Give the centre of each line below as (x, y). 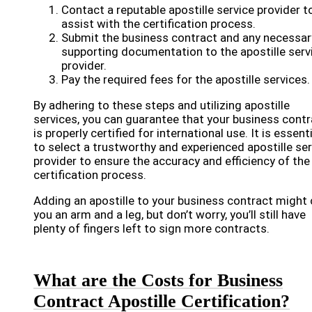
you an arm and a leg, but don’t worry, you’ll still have (170, 214)
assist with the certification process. (158, 24)
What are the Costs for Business (158, 280)
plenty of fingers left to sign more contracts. (151, 228)
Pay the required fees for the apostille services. (186, 79)
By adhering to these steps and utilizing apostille (162, 105)
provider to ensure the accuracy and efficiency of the (172, 161)
